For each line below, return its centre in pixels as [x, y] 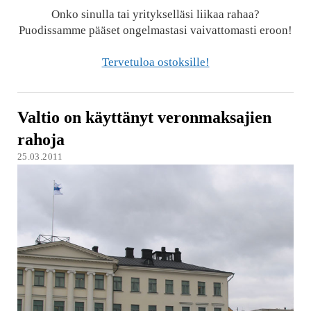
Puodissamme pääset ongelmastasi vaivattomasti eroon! [155, 30]
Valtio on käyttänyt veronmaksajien [144, 117]
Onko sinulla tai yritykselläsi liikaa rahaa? [155, 14]
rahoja [41, 139]
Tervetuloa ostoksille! [155, 62]
